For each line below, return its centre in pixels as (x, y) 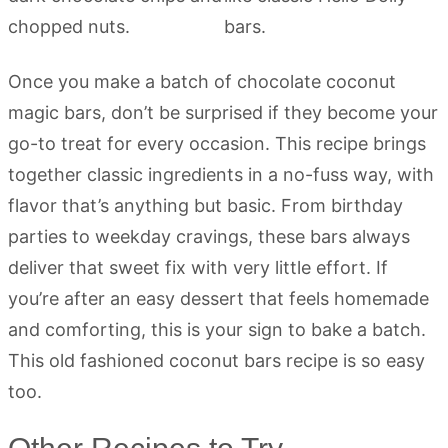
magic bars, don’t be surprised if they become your (223, 113)
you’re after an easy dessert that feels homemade (218, 299)
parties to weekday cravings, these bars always (209, 237)
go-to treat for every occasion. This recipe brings (217, 144)
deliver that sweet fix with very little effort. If (198, 268)
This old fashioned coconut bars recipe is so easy (216, 361)
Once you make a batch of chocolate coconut (202, 82)
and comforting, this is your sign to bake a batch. (217, 330)
